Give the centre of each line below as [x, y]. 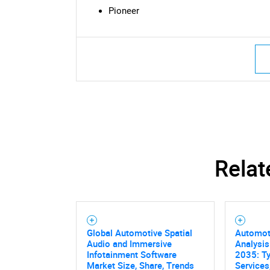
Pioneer [124, 11]
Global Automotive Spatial [139, 232]
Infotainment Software [131, 254]
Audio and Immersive [129, 243]
